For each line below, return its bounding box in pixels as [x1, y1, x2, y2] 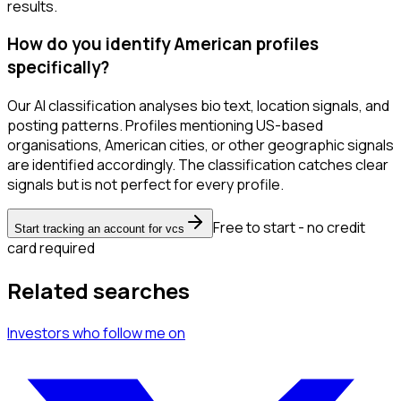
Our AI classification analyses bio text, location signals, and [7, 96, 389, 116]
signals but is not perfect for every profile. [7, 175, 284, 195]
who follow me [73, 322, 166, 343]
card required [7, 238, 95, 259]
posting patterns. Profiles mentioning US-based [7, 115, 323, 136]
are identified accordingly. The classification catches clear [7, 155, 388, 175]
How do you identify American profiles [7, 32, 319, 56]
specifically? [7, 55, 109, 80]
